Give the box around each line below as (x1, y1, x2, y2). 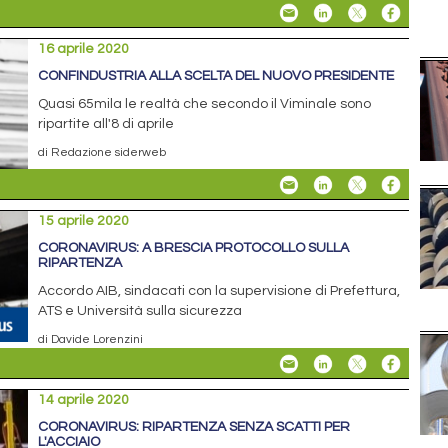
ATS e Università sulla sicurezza (38, 304, 243, 319)
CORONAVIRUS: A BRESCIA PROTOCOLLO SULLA (38, 241, 350, 256)
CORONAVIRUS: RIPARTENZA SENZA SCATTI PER (38, 420, 351, 435)
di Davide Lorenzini (38, 333, 144, 346)
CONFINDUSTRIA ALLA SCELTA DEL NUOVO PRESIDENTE (38, 69, 395, 84)
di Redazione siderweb (38, 146, 167, 159)
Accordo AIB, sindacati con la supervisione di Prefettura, (38, 284, 401, 299)
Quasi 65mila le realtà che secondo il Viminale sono (38, 97, 372, 112)
